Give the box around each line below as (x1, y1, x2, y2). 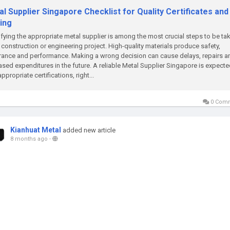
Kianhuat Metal (10, 126, 61, 134)
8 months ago (10, 136, 48, 142)
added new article (63, 126, 116, 134)
